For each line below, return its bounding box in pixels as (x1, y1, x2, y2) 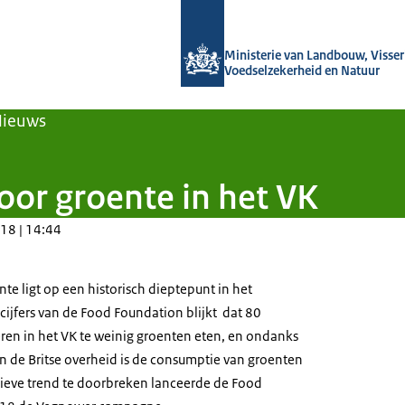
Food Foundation (80, 304, 184, 321)
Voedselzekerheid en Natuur (224, 62, 380, 79)
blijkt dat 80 (184, 304, 261, 321)
